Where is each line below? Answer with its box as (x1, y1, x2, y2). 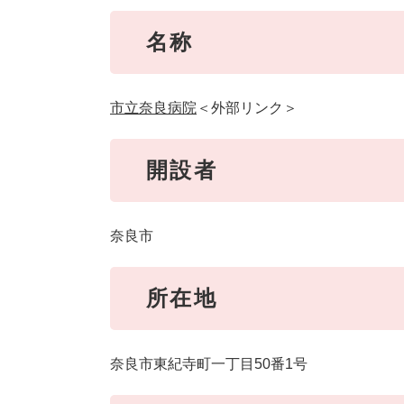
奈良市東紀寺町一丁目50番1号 (110, 356, 308, 372)
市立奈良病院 (110, 100, 197, 116)
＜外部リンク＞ (197, 100, 298, 116)
